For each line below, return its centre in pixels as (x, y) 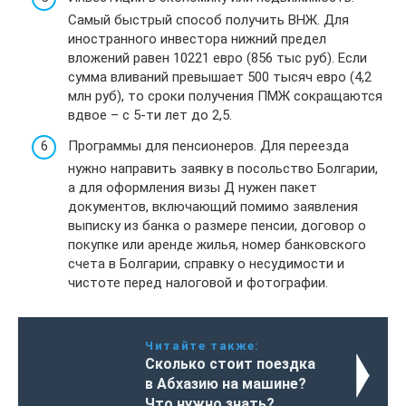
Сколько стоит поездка (231, 363)
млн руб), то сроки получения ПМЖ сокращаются (225, 96)
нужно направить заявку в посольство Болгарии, (223, 168)
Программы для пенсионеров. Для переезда (208, 145)
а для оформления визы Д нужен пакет (193, 187)
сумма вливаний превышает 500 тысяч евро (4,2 (220, 77)
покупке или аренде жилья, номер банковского (217, 244)
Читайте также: (203, 345)
